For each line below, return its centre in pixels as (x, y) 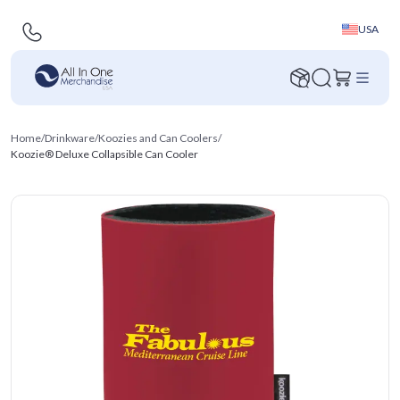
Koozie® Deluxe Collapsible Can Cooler (104, 154)
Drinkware (70, 138)
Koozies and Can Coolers (158, 138)
